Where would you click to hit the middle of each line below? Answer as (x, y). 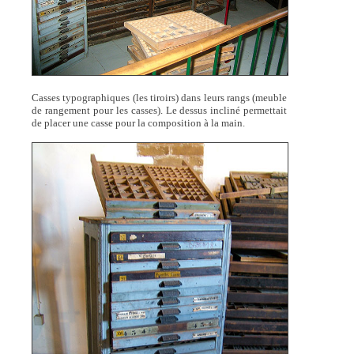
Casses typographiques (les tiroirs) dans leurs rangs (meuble (159, 98)
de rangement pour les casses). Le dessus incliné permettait (159, 111)
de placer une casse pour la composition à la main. (138, 123)
